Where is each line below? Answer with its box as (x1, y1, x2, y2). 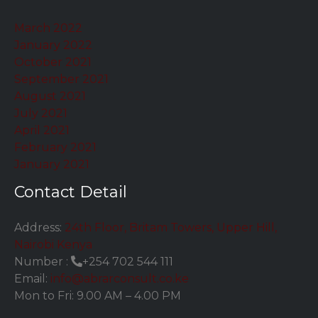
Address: (14, 221, 65, 235)
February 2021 (14, 141, 97, 155)
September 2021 (14, 72, 109, 87)
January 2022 (14, 38, 92, 53)
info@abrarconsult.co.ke (50, 272, 189, 286)
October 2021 (14, 55, 92, 70)
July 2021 (14, 106, 67, 121)
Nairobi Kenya (14, 238, 92, 252)
